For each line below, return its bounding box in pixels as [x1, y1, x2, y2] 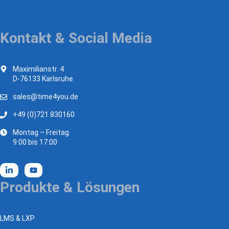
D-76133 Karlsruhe [13, 75, 74, 83]
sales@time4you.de [13, 93, 79, 101]
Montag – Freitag [13, 128, 70, 137]
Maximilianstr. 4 [13, 65, 64, 74]
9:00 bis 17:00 [13, 138, 58, 147]
